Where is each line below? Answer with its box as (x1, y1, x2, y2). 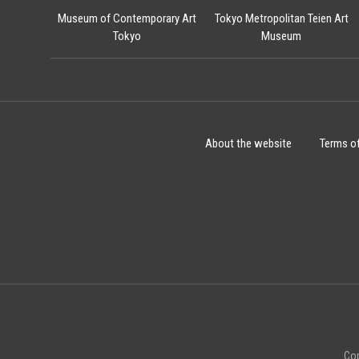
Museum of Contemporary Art (58, 11, 197, 26)
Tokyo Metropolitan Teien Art (214, 11, 349, 26)
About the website (204, 136, 292, 151)
